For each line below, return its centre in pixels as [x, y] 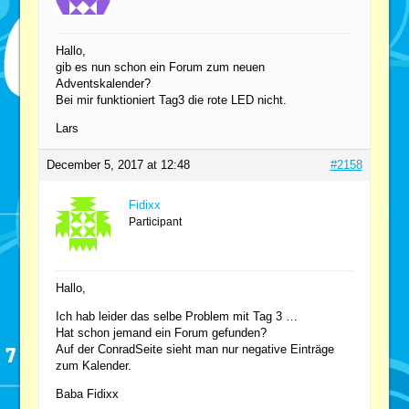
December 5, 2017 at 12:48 [119, 164]
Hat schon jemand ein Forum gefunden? [162, 332]
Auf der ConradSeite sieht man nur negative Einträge [195, 349]
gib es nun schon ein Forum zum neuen [161, 67]
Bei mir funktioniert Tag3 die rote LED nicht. [172, 100]
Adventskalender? [104, 83]
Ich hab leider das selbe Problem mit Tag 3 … [177, 316]
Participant [156, 221]
